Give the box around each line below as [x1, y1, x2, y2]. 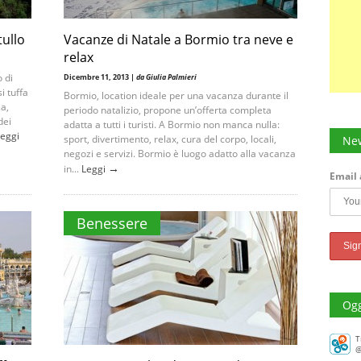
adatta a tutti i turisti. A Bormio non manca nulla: [64, 118, 280, 131]
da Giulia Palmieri [136, 72, 197, 82]
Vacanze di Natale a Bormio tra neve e [64, 31, 293, 48]
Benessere [77, 214, 147, 233]
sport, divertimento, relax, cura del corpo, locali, [64, 132, 276, 146]
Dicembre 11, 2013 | [64, 72, 136, 82]
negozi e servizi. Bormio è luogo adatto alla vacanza [64, 147, 296, 160]
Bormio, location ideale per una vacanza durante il [64, 89, 288, 102]
